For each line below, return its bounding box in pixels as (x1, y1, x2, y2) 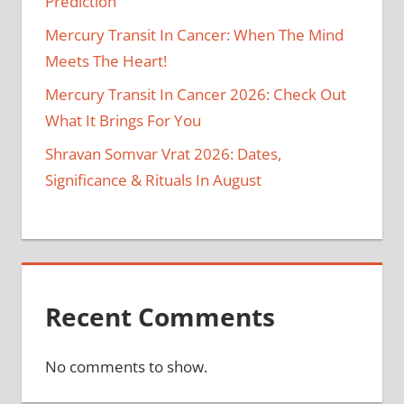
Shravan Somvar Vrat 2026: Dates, (44, 143, 281, 165)
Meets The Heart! (44, 50, 167, 72)
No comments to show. (44, 355, 207, 377)
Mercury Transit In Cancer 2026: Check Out (44, 84, 346, 106)
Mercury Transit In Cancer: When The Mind (44, 24, 344, 46)
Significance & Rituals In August (44, 170, 262, 191)
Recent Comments (44, 298, 275, 334)
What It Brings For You (44, 110, 201, 132)
